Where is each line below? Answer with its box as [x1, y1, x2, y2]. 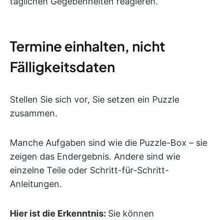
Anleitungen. [10, 179, 62, 189]
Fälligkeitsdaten [10, 58, 115, 75]
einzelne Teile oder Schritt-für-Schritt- [10, 165, 169, 175]
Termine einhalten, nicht [10, 37, 165, 55]
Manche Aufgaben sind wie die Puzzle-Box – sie [10, 137, 207, 148]
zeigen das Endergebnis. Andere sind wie [10, 151, 180, 162]
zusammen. [10, 108, 57, 118]
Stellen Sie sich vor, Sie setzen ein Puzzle [10, 94, 179, 105]
